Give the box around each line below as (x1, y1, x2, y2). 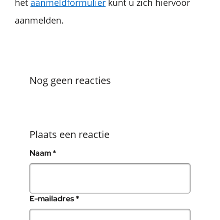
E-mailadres (29, 193, 76, 204)
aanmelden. (15, 14, 64, 26)
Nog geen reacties (29, 73, 111, 87)
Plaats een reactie (29, 127, 110, 141)
